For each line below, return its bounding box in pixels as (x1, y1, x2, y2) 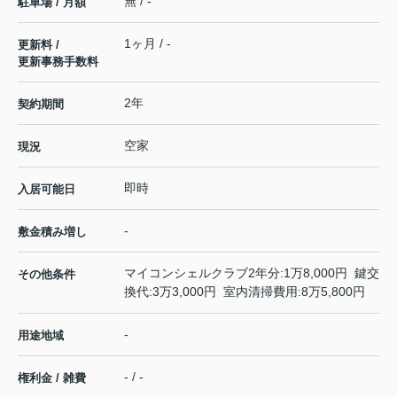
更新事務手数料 (18, 55, 98, 69)
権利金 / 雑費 (18, 371, 86, 385)
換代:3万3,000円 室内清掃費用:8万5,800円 (124, 284, 365, 300)
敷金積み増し (18, 225, 87, 239)
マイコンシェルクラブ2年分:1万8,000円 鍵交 (124, 266, 379, 281)
